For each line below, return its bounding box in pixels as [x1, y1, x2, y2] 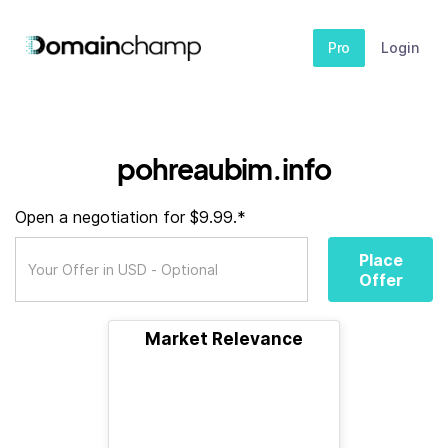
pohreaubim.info [117, 151, 331, 186]
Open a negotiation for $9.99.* [15, 207, 246, 227]
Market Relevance [145, 329, 303, 349]
